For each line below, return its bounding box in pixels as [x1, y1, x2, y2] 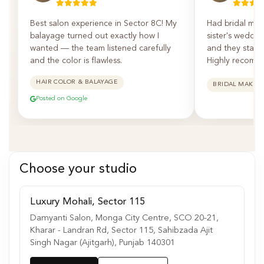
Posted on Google [36, 95, 87, 102]
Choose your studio [19, 163, 137, 176]
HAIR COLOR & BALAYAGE [36, 79, 118, 86]
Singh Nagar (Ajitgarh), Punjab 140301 [29, 238, 175, 247]
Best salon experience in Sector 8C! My [30, 19, 177, 28]
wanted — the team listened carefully [30, 44, 171, 53]
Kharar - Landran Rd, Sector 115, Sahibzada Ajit [29, 226, 213, 235]
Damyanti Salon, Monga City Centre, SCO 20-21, [29, 213, 219, 223]
